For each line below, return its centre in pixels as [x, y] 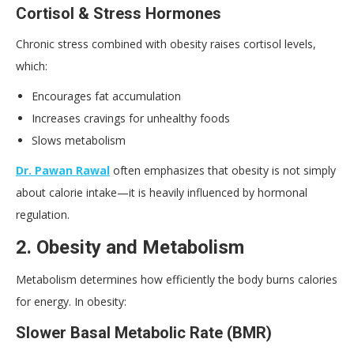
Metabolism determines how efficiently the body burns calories [177, 279]
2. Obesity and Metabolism [130, 247]
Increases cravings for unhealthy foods [131, 118]
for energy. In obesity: [71, 301]
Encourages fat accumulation [106, 96]
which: [32, 66]
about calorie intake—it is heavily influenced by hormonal [162, 192]
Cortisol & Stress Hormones [119, 13]
